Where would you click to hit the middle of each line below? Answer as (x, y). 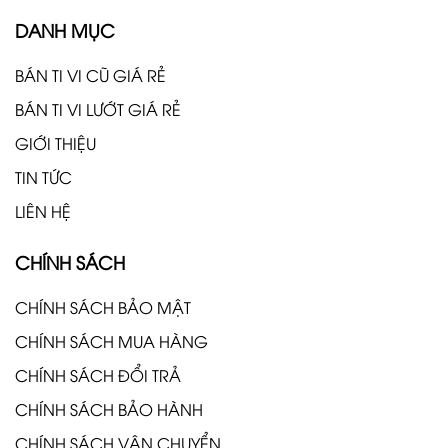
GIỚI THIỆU (55, 142)
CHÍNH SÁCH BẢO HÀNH (109, 408)
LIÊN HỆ (43, 210)
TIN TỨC (43, 176)
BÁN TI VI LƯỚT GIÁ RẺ (98, 108)
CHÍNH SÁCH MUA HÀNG (111, 340)
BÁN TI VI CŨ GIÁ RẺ (90, 74)
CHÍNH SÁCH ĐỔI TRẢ (98, 374)
